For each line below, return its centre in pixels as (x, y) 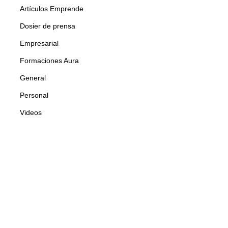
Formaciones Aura (49, 61)
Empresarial (39, 43)
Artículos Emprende (51, 9)
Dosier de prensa (47, 26)
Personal (34, 95)
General (33, 78)
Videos (31, 112)
